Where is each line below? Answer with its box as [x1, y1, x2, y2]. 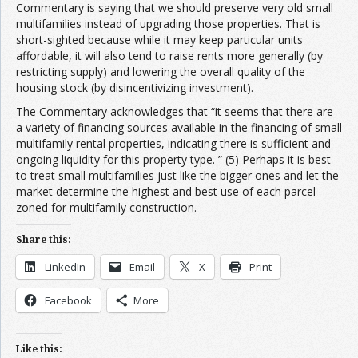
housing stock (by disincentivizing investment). [16, 79, 253, 95]
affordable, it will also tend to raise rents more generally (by [16, 47, 323, 63]
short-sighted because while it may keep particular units [16, 31, 303, 47]
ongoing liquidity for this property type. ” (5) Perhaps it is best [16, 151, 331, 167]
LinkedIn [45, 259, 86, 274]
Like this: [16, 341, 62, 356]
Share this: [16, 232, 71, 246]
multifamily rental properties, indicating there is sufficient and [16, 135, 331, 151]
